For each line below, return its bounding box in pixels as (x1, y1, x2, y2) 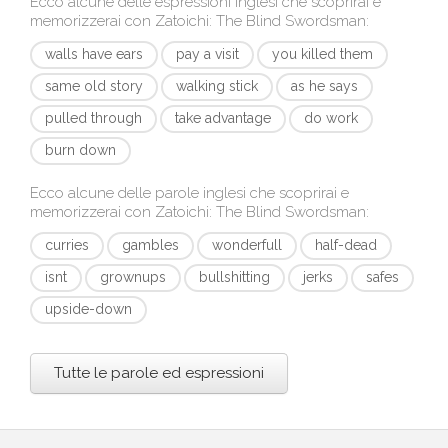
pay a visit (176, 46, 239, 62)
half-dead (315, 237, 377, 253)
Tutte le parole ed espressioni (54, 364, 264, 382)
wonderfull (212, 237, 282, 253)
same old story (45, 78, 143, 94)
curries (45, 237, 89, 253)
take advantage (175, 110, 271, 126)
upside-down (45, 301, 132, 317)
